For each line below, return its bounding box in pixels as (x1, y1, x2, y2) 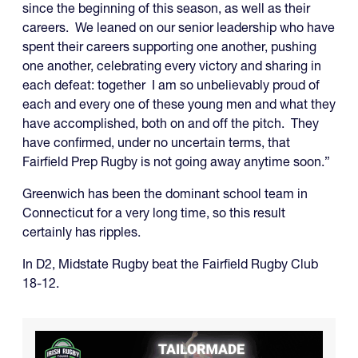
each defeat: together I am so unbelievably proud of (22, 76, 320, 93)
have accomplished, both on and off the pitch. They (22, 114, 319, 131)
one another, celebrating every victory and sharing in (22, 57, 321, 74)
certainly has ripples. (22, 223, 141, 240)
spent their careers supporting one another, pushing (22, 38, 316, 54)
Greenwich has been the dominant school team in (22, 185, 308, 201)
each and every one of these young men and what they (22, 95, 336, 112)
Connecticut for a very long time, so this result (22, 204, 285, 221)
